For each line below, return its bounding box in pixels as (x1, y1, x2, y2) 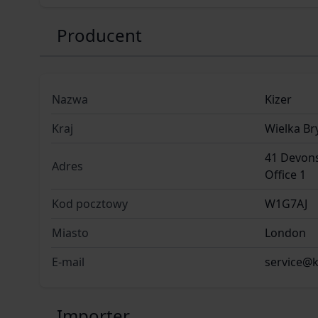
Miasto (52, 224, 89, 241)
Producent (57, 23, 142, 47)
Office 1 (265, 166, 306, 182)
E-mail (52, 253, 84, 270)
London (265, 224, 306, 241)
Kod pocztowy (52, 195, 128, 212)
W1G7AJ (265, 195, 307, 212)
